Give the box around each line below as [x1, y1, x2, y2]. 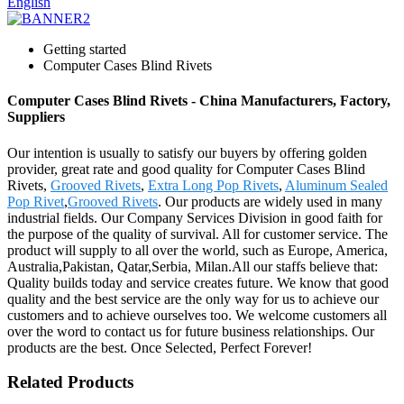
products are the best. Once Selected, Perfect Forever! [7, 339, 312, 355]
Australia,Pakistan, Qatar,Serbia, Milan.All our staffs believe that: [7, 258, 378, 274]
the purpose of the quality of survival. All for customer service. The [7, 225, 388, 242]
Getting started [43, 41, 126, 57]
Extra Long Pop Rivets [148, 177, 279, 193]
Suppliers [7, 109, 65, 125]
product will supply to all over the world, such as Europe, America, [7, 242, 388, 258]
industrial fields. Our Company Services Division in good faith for [7, 209, 382, 225]
